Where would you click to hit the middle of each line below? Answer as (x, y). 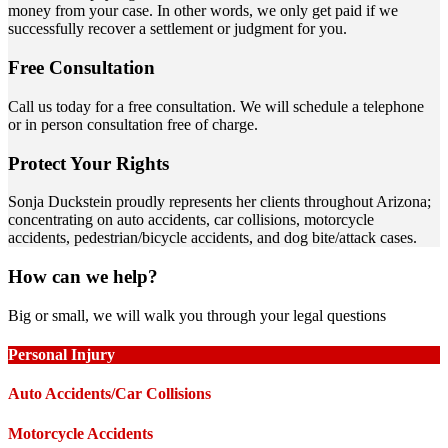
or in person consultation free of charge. (133, 124)
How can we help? (83, 277)
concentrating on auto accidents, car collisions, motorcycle (191, 220)
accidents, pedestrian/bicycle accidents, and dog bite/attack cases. (212, 238)
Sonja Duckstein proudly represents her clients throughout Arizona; (219, 202)
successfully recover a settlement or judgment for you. (177, 29)
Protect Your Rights (88, 163)
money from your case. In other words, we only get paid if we (203, 11)
